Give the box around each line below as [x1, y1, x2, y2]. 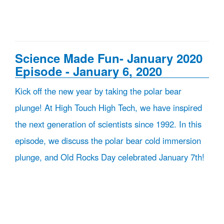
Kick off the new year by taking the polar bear [15, 85, 181, 97]
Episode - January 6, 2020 [15, 62, 162, 79]
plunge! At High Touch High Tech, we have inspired [15, 101, 202, 113]
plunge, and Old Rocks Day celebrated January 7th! [15, 151, 204, 163]
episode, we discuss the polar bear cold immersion [15, 134, 201, 146]
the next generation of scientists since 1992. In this [15, 118, 201, 130]
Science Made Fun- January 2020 [15, 49, 202, 66]
